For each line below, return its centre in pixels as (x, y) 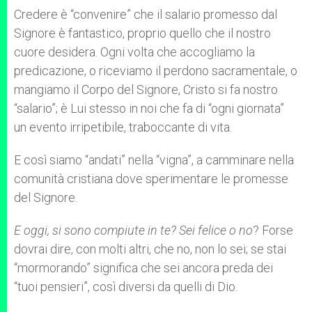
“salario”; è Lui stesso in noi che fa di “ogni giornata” (149, 108)
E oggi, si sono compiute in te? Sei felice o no (133, 230)
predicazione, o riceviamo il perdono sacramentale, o (156, 71)
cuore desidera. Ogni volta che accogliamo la (134, 52)
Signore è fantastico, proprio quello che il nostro (142, 33)
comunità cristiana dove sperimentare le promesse (151, 179)
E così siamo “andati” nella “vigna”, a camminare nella (154, 160)
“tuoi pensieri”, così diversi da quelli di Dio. (126, 287)
